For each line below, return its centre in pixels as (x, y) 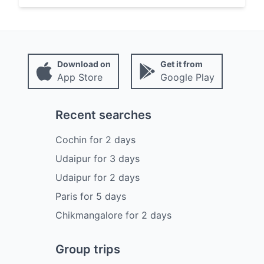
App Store (80, 77)
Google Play (187, 77)
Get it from (181, 64)
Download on (84, 64)
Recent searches (103, 115)
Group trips (88, 249)
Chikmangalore (89, 215)
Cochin (71, 139)
